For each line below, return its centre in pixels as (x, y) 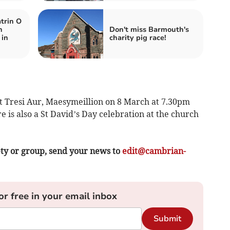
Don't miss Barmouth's (149, 29)
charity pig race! (138, 37)
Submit (167, 218)
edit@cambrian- (154, 151)
